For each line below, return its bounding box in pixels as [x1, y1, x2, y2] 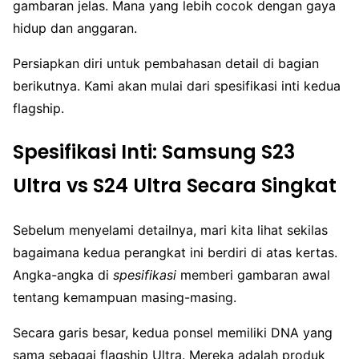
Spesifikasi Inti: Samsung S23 [13, 139, 295, 166]
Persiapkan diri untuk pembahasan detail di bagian [13, 55, 319, 72]
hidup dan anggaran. [13, 20, 137, 37]
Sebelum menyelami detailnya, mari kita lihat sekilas [13, 222, 328, 239]
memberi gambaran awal [176, 267, 330, 284]
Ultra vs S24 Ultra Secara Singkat [13, 172, 337, 200]
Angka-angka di [13, 267, 113, 284]
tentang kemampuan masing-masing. [13, 289, 236, 306]
